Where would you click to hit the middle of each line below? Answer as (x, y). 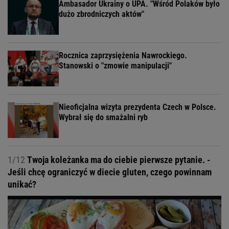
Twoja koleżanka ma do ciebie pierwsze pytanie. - (118, 159)
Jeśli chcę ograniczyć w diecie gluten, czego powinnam (110, 172)
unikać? (22, 184)
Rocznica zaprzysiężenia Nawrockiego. (123, 55)
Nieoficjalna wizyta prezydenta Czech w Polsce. (138, 107)
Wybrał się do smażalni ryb (103, 117)
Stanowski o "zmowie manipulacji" (115, 65)
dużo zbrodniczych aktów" (101, 14)
